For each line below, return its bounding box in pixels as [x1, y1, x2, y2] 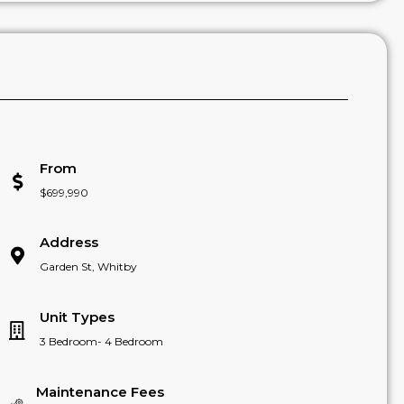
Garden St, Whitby [40, 260, 138, 274]
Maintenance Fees [36, 382, 165, 400]
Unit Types [40, 308, 115, 326]
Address [40, 234, 99, 252]
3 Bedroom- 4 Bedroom [40, 335, 164, 349]
